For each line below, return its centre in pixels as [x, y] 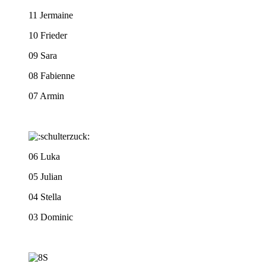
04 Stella [45, 197]
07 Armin [46, 96]
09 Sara [43, 56]
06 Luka [44, 157]
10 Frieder [48, 36]
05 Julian [45, 177]
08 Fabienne [52, 76]
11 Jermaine [51, 15]
